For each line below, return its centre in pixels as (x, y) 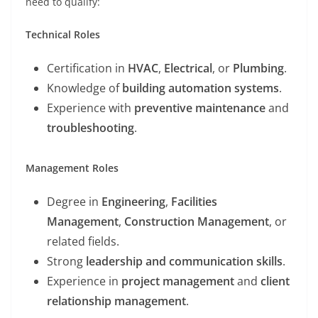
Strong (66, 261)
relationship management (116, 301)
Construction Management (197, 221)
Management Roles (72, 168)
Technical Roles (63, 34)
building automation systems (201, 88)
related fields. (83, 241)
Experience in (84, 281)
